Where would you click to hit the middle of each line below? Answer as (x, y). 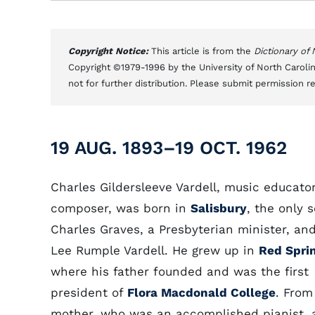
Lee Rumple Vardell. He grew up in (155, 250)
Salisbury (219, 208)
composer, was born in (121, 208)
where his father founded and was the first (180, 271)
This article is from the (202, 51)
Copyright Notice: (110, 51)
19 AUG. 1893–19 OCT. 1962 (169, 148)
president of (89, 292)
